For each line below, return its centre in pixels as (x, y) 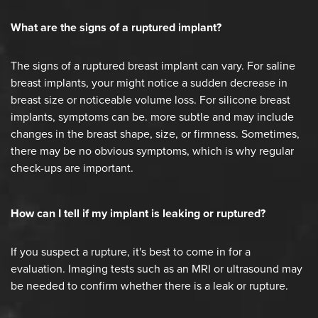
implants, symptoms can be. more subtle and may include (152, 117)
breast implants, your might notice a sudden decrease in (149, 83)
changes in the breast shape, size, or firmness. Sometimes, (155, 134)
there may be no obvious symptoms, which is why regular (152, 151)
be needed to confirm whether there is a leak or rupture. (149, 286)
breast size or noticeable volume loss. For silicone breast (150, 100)
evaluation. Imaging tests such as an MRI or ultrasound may (157, 269)
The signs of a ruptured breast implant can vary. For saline (153, 66)
